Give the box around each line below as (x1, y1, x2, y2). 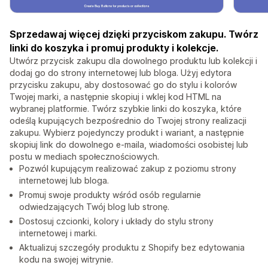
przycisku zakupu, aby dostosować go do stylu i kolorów (10, 80, 237, 90)
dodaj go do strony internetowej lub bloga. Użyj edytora (10, 68, 232, 78)
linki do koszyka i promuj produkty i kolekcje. (10, 42, 218, 54)
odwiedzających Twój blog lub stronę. (19, 202, 169, 212)
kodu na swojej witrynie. (19, 254, 113, 265)
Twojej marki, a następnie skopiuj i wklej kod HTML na (10, 92, 221, 102)
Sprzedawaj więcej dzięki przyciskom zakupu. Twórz (10, 28, 258, 41)
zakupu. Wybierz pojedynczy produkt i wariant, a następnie (10, 127, 244, 138)
